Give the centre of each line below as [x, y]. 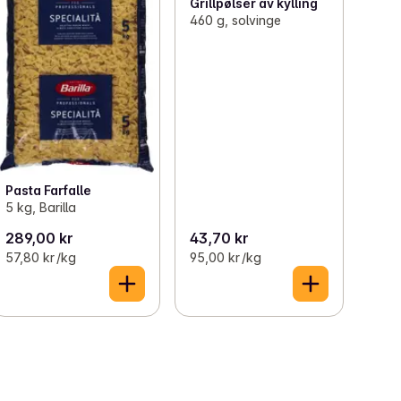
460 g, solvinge [235, 20]
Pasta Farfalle [49, 190]
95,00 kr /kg [225, 257]
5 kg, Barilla [41, 207]
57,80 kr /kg [41, 257]
